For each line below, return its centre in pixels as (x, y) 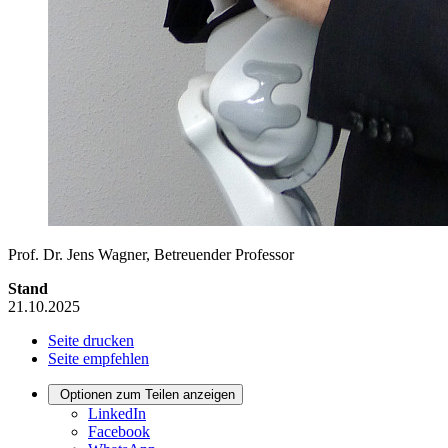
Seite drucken (91, 341)
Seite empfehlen (98, 359)
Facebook (119, 432)
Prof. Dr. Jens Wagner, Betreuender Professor (151, 255)
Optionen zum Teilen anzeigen (147, 395)
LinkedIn (117, 414)
